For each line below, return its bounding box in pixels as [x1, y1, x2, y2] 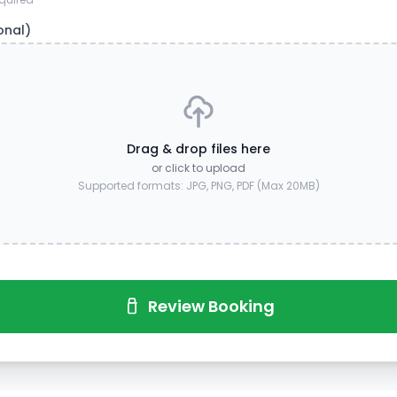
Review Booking [147, 295, 275, 317]
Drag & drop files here [127, 140, 270, 158]
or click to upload [152, 160, 245, 175]
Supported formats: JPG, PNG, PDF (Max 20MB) [77, 178, 320, 193]
